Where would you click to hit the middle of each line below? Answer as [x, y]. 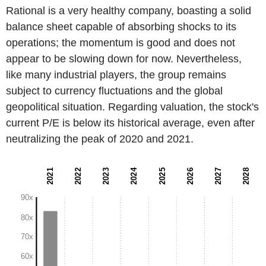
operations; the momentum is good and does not [121, 43]
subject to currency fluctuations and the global [114, 91]
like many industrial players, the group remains [116, 75]
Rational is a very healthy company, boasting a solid [129, 11]
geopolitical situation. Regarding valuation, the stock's [132, 107]
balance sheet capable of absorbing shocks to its [121, 27]
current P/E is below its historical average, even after [130, 123]
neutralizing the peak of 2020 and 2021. [100, 139]
